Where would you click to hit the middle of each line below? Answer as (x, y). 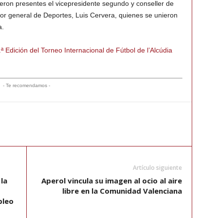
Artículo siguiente (157, 168)
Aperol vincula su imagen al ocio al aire (111, 181)
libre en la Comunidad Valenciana (122, 191)
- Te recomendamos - (27, 86)
